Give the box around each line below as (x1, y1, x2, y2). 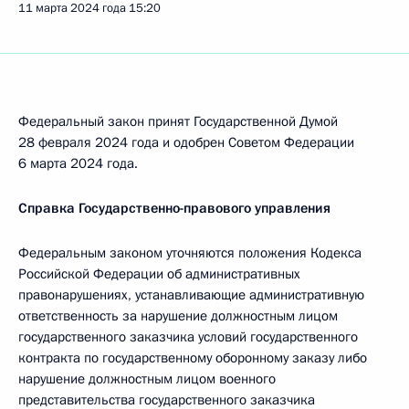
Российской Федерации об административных (18, 265, 300, 283)
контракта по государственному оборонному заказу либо (18, 349, 367, 367)
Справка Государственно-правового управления (18, 199, 330, 217)
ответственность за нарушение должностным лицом (18, 307, 338, 325)
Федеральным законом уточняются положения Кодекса (18, 244, 362, 262)
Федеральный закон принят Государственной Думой (18, 112, 338, 131)
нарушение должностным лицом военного (18, 370, 276, 388)
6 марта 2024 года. (18, 154, 138, 173)
